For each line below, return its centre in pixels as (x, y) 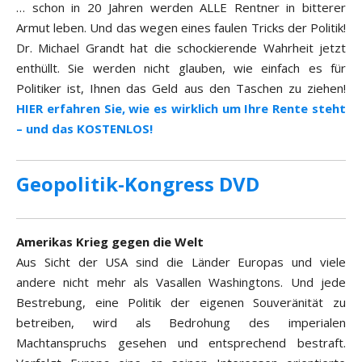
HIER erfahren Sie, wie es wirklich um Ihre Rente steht (181, 109)
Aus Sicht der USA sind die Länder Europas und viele (181, 262)
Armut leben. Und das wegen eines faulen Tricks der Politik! (181, 28)
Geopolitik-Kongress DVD (138, 184)
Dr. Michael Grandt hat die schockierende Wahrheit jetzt (181, 48)
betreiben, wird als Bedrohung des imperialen (181, 323)
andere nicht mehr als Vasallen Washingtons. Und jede (181, 282)
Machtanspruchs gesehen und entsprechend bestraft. (181, 343)
